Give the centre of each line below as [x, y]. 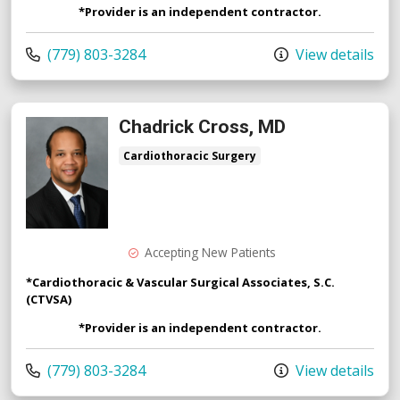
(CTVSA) [49, 299]
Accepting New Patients [210, 252]
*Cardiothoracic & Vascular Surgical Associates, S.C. [180, 282]
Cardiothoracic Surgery [190, 155]
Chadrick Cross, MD [202, 126]
